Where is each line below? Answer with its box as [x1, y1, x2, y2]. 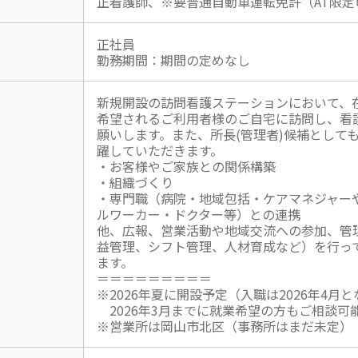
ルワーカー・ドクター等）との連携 [97, 205, 300, 225]
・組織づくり [97, 173, 173, 193]
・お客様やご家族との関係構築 [97, 157, 276, 177]
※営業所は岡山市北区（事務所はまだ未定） [97, 316, 352, 336]
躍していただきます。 [97, 141, 223, 161]
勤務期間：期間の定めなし [97, 50, 250, 70]
